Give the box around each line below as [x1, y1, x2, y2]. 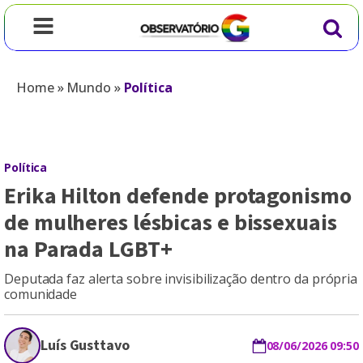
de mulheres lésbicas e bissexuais [4, 207, 337, 239]
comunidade [4, 285, 78, 303]
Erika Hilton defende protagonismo [4, 180, 352, 212]
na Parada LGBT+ [4, 233, 173, 266]
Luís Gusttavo [41, 335, 130, 356]
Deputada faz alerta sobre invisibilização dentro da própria [4, 270, 358, 288]
